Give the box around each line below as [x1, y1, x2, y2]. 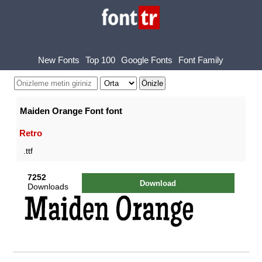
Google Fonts [121, 54, 173, 65]
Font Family [178, 54, 224, 65]
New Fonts [38, 54, 80, 65]
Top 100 [85, 54, 116, 65]
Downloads [27, 181, 69, 191]
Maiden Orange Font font [19, 106, 122, 116]
